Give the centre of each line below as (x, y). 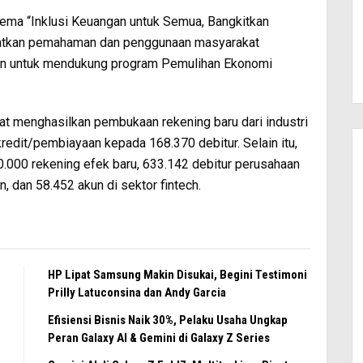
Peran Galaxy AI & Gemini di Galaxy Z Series (159, 338)
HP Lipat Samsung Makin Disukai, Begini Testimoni (177, 275)
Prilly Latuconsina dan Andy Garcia (137, 293)
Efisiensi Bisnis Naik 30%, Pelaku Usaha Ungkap (168, 320)
